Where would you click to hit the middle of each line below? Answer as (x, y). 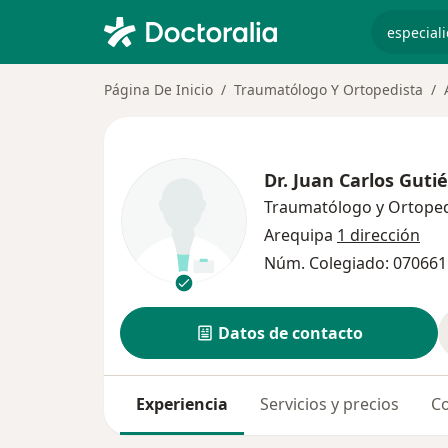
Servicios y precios (329, 404)
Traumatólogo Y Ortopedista (328, 89)
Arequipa (300, 235)
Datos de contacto (290, 333)
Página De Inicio (158, 89)
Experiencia (182, 404)
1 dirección (378, 235)
